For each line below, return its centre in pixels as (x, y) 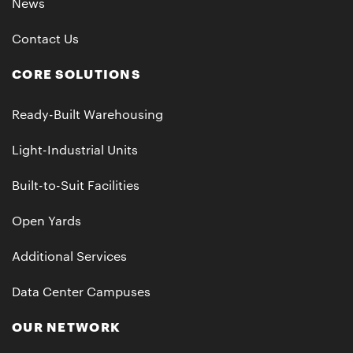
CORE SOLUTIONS (76, 74)
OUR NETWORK (67, 327)
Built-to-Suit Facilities (76, 186)
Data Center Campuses (81, 292)
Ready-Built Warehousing (87, 115)
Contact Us (45, 39)
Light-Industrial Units (75, 150)
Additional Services (69, 256)
